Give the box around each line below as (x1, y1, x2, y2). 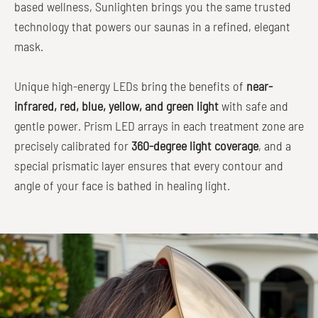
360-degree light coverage (131, 137, 258, 153)
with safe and (219, 97, 288, 114)
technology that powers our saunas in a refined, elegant (14, 18, 290, 34)
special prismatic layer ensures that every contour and (14, 157, 283, 173)
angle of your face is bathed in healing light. (14, 177, 230, 193)
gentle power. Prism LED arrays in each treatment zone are (14, 117, 304, 133)
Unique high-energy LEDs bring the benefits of (14, 77, 246, 94)
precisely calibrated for (14, 137, 131, 153)
